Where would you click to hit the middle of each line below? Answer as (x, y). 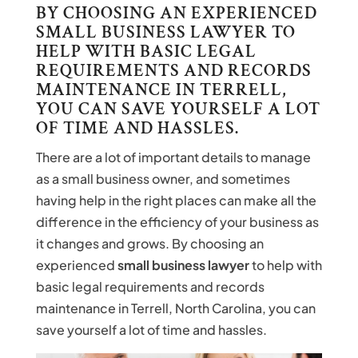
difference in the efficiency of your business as (177, 222)
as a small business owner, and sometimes (163, 179)
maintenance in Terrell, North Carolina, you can (175, 308)
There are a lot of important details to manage (173, 157)
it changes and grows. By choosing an (149, 243)
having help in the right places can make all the (176, 200)
